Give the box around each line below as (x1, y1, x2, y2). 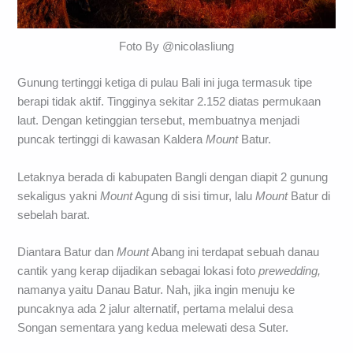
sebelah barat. (17, 208, 91, 221)
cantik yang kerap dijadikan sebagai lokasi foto (17, 264, 259, 277)
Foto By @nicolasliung (119, 40, 234, 54)
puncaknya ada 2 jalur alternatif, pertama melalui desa (17, 302, 294, 315)
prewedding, (258, 264, 321, 277)
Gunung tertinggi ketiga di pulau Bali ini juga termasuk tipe (17, 76, 313, 90)
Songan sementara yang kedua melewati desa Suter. (17, 321, 289, 334)
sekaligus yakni (17, 189, 101, 203)
